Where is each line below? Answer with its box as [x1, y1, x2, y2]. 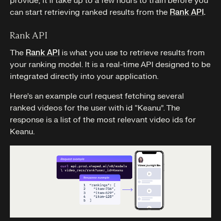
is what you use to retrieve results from [60, 48, 205, 58]
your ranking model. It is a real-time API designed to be [10, 60, 211, 70]
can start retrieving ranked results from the [10, 7, 170, 18]
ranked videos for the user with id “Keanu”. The [10, 103, 180, 113]
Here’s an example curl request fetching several [10, 91, 184, 102]
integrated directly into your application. [10, 72, 158, 82]
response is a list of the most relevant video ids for [10, 115, 196, 125]
